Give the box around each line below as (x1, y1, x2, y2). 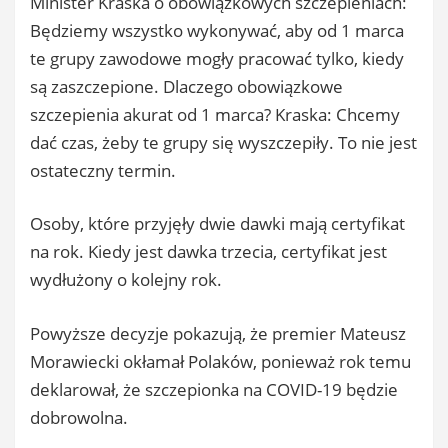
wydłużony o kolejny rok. (30, 268, 222, 291)
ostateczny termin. (30, 158, 176, 182)
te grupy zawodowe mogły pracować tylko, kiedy (30, 46, 404, 70)
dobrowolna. (30, 405, 128, 429)
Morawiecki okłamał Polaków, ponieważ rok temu (30, 349, 411, 373)
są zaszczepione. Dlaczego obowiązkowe (30, 74, 343, 98)
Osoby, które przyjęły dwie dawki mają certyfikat (30, 212, 405, 235)
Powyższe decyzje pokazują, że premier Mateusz (30, 321, 406, 345)
